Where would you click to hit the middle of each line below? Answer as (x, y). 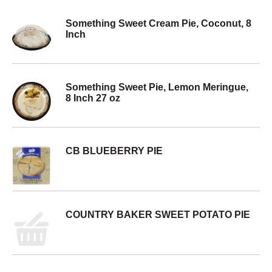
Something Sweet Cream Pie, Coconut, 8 (158, 23)
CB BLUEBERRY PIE (114, 151)
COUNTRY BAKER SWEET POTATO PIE (158, 215)
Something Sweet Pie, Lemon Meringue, (157, 87)
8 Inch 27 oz (93, 98)
